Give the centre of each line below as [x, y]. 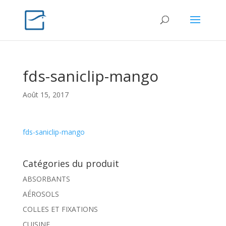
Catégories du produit [71, 163]
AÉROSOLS [41, 194]
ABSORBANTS [46, 179]
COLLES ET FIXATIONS [60, 209]
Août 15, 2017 [45, 95]
